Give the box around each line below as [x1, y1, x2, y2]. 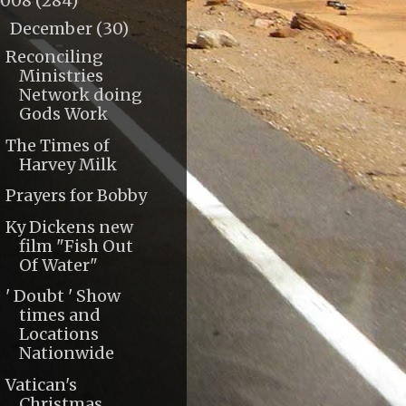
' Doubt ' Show [5, 285, 121, 307]
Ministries [18, 65, 103, 87]
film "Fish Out [18, 235, 133, 256]
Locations [18, 324, 99, 345]
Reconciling [5, 46, 103, 68]
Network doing [18, 84, 142, 106]
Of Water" [18, 254, 98, 275]
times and [18, 304, 101, 326]
